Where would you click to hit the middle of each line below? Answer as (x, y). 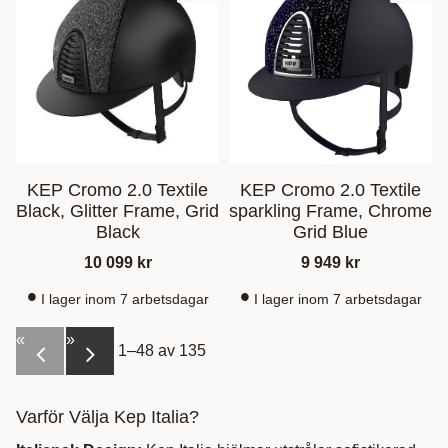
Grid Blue (330, 232)
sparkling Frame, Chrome (330, 211)
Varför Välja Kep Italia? (107, 417)
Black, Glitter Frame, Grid (117, 211)
